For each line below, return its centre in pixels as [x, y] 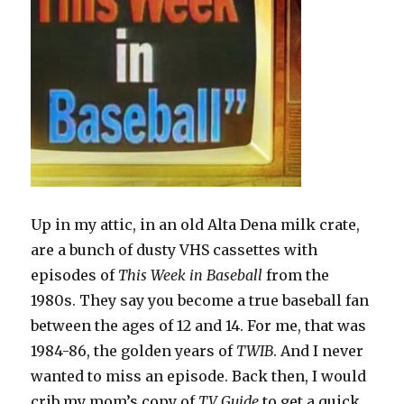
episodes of [75, 275]
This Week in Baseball [191, 275]
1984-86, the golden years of [134, 351]
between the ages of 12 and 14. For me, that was [199, 326]
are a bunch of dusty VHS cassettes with [174, 250]
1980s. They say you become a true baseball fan [200, 301]
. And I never [319, 351]
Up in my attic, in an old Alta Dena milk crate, [196, 225]
